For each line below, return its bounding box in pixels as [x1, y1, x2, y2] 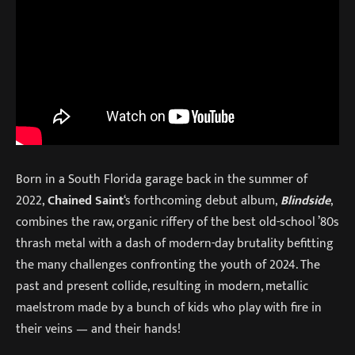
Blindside [281, 189, 330, 211]
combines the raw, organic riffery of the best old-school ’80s [16, 211, 339, 232]
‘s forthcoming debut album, [124, 189, 281, 211]
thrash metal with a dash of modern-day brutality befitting [16, 232, 334, 254]
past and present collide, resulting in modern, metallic [16, 275, 308, 296]
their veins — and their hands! [16, 318, 181, 339]
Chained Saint [48, 189, 124, 211]
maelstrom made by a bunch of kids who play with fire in [16, 296, 322, 318]
